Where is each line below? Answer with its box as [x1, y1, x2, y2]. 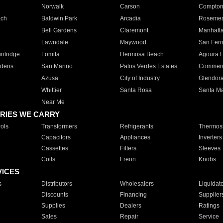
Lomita [41, 51, 60, 58]
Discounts [41, 191, 68, 198]
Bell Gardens [41, 27, 77, 34]
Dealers [119, 202, 141, 209]
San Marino [41, 63, 73, 70]
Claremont [119, 27, 148, 34]
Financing [119, 191, 147, 198]
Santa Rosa [119, 87, 152, 94]
